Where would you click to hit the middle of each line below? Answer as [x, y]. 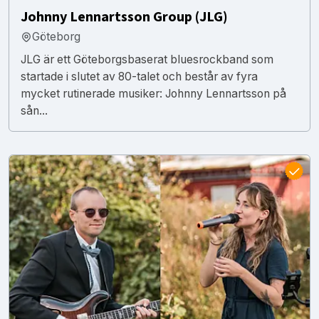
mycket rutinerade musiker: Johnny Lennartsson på [153, 93]
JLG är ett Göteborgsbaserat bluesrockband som [147, 59]
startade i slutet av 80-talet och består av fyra [139, 76]
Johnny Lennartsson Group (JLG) [124, 17]
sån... [34, 110]
